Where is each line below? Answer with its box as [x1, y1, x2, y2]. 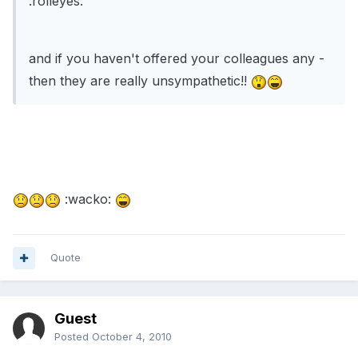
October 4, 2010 [92, 330, 172, 344]
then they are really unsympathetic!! [29, 73, 251, 89]
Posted [54, 330, 92, 344]
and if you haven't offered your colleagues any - [29, 50, 324, 67]
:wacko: [61, 191, 115, 208]
